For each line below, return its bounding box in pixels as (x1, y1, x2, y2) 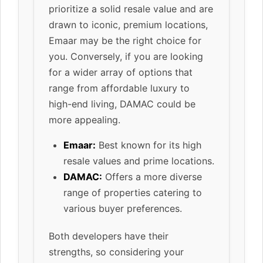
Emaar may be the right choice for (49, 34, 201, 46)
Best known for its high (96, 139, 201, 151)
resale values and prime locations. (63, 154, 214, 167)
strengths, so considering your (49, 245, 184, 258)
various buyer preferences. (63, 202, 182, 214)
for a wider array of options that (49, 66, 193, 78)
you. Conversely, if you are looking (49, 50, 203, 62)
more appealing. (49, 113, 120, 126)
